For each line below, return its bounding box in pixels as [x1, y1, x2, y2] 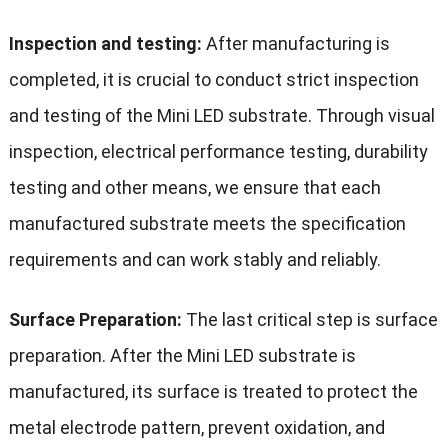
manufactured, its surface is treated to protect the [8, 381, 418, 403]
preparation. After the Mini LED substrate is [8, 345, 356, 367]
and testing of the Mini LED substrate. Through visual [8, 105, 435, 127]
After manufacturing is [201, 33, 390, 55]
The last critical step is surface [181, 309, 438, 331]
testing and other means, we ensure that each [8, 177, 381, 199]
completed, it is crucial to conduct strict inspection [8, 69, 419, 91]
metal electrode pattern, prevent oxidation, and [8, 417, 385, 439]
